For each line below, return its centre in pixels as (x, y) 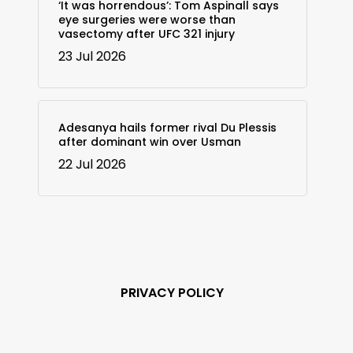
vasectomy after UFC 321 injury (146, 33)
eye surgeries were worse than (147, 19)
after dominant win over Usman (149, 141)
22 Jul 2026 (92, 164)
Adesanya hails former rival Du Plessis (167, 127)
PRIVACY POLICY (173, 292)
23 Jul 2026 (92, 56)
